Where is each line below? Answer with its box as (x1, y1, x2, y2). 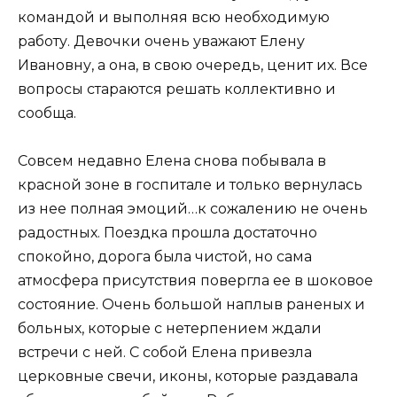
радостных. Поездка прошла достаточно (18, 224, 317, 242)
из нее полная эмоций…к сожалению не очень (18, 200, 368, 218)
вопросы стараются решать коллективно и (18, 80, 336, 97)
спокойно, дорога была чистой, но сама (18, 248, 312, 266)
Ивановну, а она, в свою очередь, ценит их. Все (18, 56, 368, 74)
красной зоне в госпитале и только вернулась (18, 176, 362, 194)
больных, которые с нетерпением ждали (18, 320, 322, 338)
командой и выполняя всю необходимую (18, 8, 330, 26)
